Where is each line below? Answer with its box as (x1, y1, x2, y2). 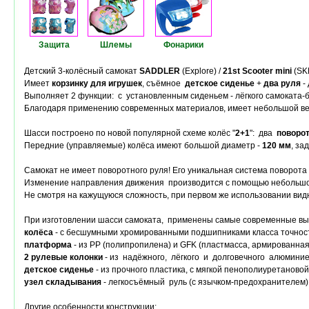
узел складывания (24, 277, 101, 287)
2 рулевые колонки (24, 252, 103, 262)
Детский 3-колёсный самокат (24, 66, 139, 76)
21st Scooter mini (223, 66, 292, 76)
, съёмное (142, 79, 185, 88)
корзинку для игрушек (52, 79, 142, 88)
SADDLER (139, 66, 182, 76)
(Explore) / (182, 66, 223, 76)
